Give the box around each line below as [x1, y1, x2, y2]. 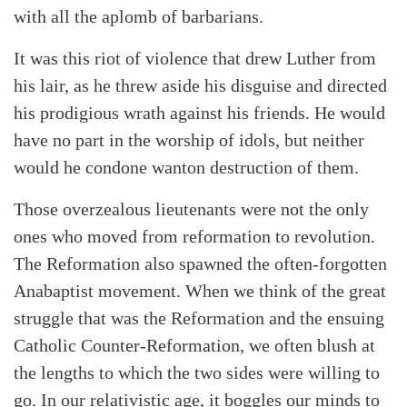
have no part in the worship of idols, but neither [14, 129, 364, 150]
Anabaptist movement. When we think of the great [14, 280, 386, 301]
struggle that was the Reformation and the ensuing [14, 307, 384, 328]
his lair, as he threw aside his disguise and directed [14, 74, 387, 95]
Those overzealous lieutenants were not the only [14, 198, 369, 219]
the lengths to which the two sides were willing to [14, 362, 380, 382]
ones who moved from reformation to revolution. [14, 225, 375, 246]
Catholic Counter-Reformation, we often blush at [14, 334, 375, 355]
